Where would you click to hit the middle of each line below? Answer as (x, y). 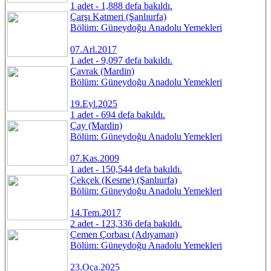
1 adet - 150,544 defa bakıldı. (126, 169)
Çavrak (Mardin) (102, 71)
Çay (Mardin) (96, 125)
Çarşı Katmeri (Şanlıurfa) (118, 16)
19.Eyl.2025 (94, 103)
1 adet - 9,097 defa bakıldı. (121, 60)
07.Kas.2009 (95, 158)
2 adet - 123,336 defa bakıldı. (126, 223)
